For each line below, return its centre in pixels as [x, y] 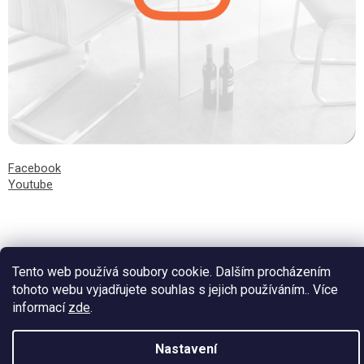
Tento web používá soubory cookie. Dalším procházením [171, 272]
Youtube [30, 184]
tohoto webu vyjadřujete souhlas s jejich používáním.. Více [175, 290]
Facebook [35, 168]
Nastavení [186, 349]
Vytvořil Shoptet [182, 274]
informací [40, 308]
